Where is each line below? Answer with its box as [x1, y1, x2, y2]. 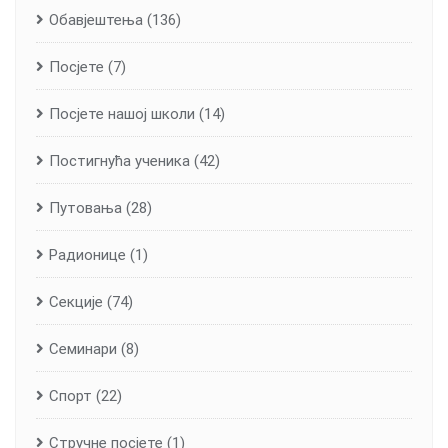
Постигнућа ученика [49, 152, 190, 171]
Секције [49, 293, 103, 312]
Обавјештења [49, 11, 143, 30]
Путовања [49, 199, 122, 218]
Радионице [49, 246, 126, 265]
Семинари [49, 340, 117, 359]
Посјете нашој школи [49, 105, 195, 124]
